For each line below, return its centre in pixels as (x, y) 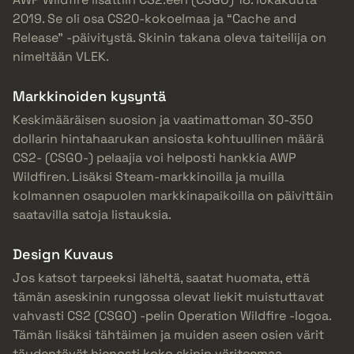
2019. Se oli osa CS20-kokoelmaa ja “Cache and (154, 19)
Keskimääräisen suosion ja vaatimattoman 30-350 (163, 120)
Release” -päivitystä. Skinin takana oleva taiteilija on (169, 38)
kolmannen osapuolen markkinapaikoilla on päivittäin (173, 196)
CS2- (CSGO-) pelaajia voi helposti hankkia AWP (154, 158)
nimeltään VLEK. (61, 57)
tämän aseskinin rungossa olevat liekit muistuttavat (168, 297)
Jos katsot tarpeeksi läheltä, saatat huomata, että (161, 278)
